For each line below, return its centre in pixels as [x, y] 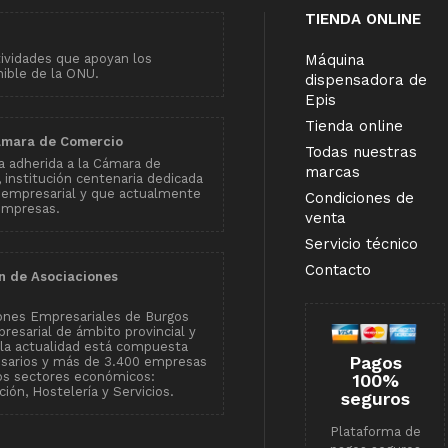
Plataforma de [375, 432]
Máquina [335, 59]
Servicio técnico [361, 243]
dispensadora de [366, 79]
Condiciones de [359, 197]
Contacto [338, 269]
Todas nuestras [361, 151]
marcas [332, 171]
